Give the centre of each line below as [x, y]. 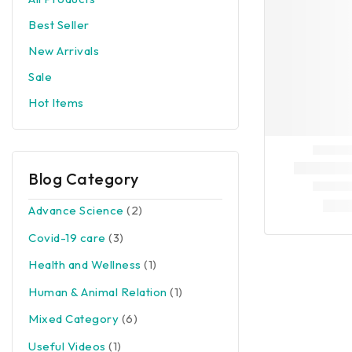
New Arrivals [64, 51]
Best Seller [59, 25]
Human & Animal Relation [98, 291]
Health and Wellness [85, 264]
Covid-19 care [67, 237]
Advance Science [76, 210]
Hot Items [56, 103]
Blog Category [84, 179]
